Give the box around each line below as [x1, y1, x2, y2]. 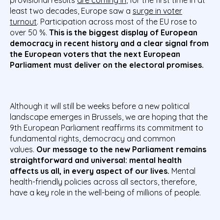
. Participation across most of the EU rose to [37, 17, 197, 27]
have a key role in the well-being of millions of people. [10, 188, 201, 198]
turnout [10, 17, 37, 27]
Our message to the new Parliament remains [34, 144, 206, 155]
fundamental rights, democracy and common [10, 134, 175, 144]
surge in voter [133, 6, 182, 16]
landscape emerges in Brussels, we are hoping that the [10, 112, 208, 122]
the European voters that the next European [10, 49, 180, 59]
